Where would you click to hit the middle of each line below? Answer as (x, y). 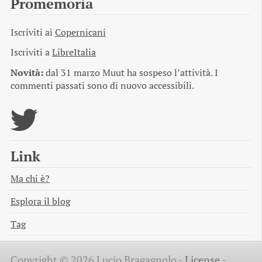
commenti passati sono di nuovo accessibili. (102, 86)
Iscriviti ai (33, 32)
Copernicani (80, 32)
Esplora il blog (40, 201)
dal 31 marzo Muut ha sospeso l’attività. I (131, 73)
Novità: (27, 73)
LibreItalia (74, 53)
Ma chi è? (30, 178)
